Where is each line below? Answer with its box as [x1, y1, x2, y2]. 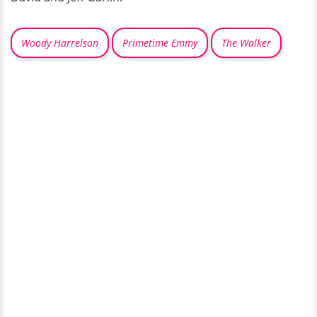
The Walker [221, 36, 271, 50]
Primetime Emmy [122, 36, 197, 50]
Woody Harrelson [21, 36, 98, 50]
